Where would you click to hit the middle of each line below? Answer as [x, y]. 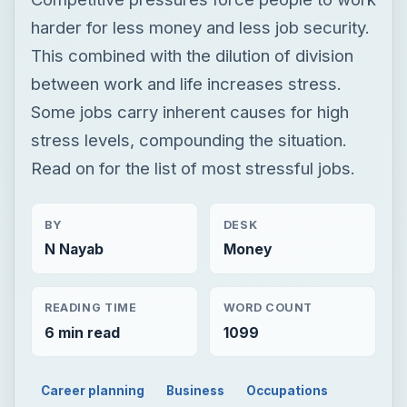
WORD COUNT [268, 162]
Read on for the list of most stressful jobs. [193, 21]
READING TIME [90, 162]
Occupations [287, 244]
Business [196, 244]
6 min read [82, 186]
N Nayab [74, 104]
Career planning [93, 244]
